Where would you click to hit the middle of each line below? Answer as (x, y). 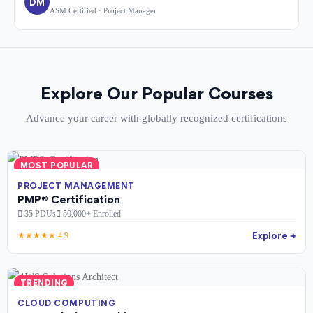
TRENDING (44, 283)
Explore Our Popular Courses (156, 94)
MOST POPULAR (57, 166)
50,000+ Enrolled (91, 214)
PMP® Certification (69, 200)
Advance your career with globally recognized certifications (156, 118)
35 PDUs (39, 214)
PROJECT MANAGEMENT (76, 186)
